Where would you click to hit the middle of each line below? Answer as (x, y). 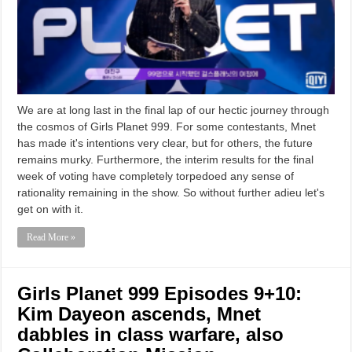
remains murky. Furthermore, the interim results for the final (166, 159)
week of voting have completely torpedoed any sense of (156, 176)
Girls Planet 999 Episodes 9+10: (160, 293)
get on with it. (51, 209)
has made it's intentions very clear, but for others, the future (165, 143)
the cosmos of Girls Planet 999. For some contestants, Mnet (167, 126)
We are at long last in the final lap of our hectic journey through (174, 110)
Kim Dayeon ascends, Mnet (139, 313)
